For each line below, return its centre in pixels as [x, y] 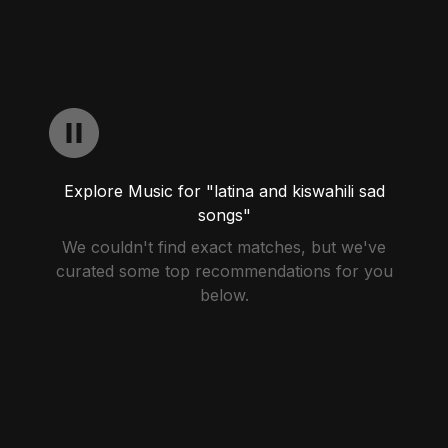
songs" [224, 215]
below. [224, 295]
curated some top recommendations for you [224, 271]
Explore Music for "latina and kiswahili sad [224, 191]
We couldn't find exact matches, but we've [224, 247]
